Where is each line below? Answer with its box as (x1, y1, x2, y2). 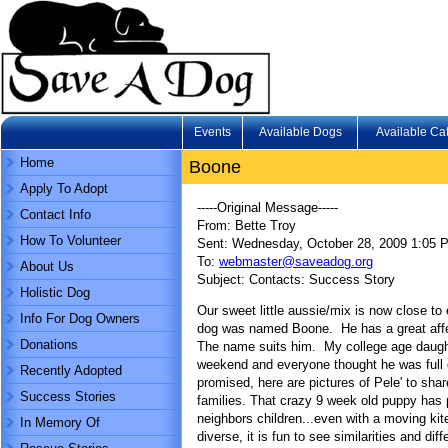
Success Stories (20, 389, 116, 404)
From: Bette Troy (197, 218, 296, 233)
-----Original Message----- (197, 200, 338, 215)
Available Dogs (258, 125, 342, 139)
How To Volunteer (20, 233, 121, 248)
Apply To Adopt (20, 181, 108, 196)
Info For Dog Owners (20, 311, 140, 326)
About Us (20, 259, 74, 274)
